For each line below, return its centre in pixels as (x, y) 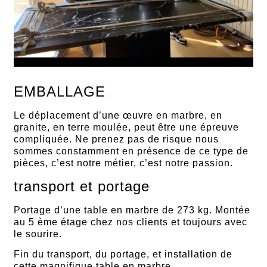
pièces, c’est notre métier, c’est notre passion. (124, 163)
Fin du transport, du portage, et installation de (123, 254)
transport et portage (82, 186)
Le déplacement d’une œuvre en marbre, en (118, 116)
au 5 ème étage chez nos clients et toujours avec (131, 222)
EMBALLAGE (60, 92)
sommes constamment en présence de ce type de (131, 151)
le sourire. (38, 234)
